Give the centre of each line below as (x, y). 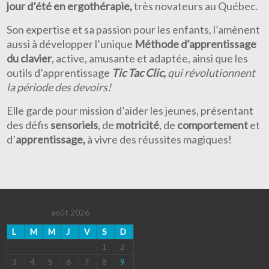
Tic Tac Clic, (140, 73)
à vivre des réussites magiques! (159, 139)
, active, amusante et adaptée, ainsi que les (150, 58)
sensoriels (74, 125)
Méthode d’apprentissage (196, 44)
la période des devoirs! (59, 87)
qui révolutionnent (212, 73)
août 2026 (71, 212)
